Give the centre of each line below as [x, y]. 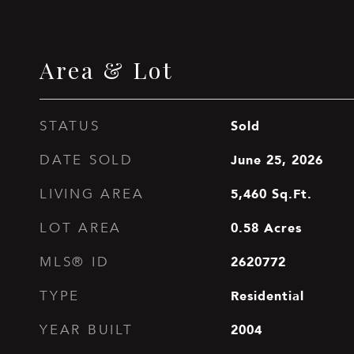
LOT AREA [81, 228]
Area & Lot [107, 70]
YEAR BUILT [87, 330]
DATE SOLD [87, 160]
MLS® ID [75, 262]
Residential [267, 296]
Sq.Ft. [292, 194]
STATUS [70, 126]
